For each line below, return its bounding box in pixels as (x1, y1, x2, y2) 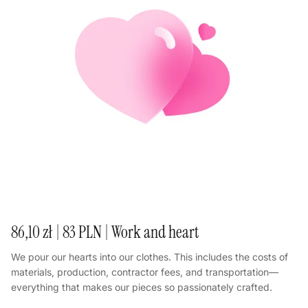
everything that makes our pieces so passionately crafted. (11, 280, 272, 293)
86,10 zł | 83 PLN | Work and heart (11, 221, 199, 243)
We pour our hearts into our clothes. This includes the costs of (11, 250, 288, 263)
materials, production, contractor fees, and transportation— (11, 265, 278, 278)
